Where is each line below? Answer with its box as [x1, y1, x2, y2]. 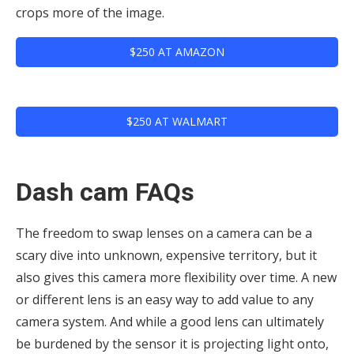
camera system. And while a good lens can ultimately [16, 312, 324, 330]
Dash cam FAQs [16, 176, 194, 207]
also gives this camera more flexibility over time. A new [16, 268, 337, 286]
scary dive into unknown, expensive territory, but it [16, 246, 317, 264]
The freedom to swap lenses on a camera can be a [16, 224, 312, 242]
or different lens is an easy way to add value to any [16, 290, 314, 308]
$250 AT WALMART [126, 113, 228, 129]
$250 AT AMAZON [130, 43, 224, 59]
